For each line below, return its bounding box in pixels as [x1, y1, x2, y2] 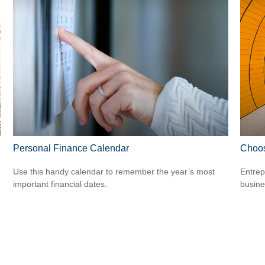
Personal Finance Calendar [13, 143, 130, 153]
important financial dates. [13, 179, 108, 189]
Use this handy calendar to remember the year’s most [13, 167, 215, 177]
